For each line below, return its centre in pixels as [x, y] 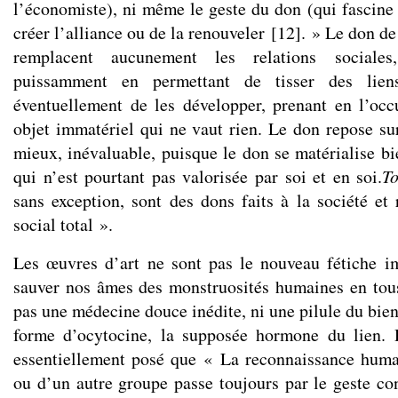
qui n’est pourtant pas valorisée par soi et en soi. [198, 176]
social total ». [63, 224]
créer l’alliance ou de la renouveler [139, 32]
